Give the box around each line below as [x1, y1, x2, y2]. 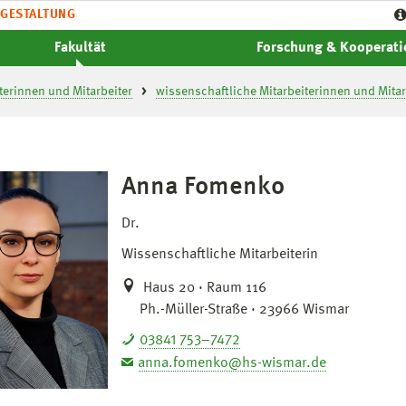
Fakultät [53, 41, 106, 55]
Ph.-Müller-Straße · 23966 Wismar [140, 303, 349, 317]
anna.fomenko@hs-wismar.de [138, 356, 326, 371]
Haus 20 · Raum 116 [140, 281, 266, 295]
